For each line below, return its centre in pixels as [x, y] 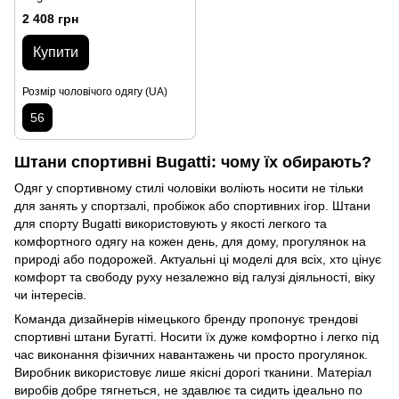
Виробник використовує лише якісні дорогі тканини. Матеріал [193, 372]
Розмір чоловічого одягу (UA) [95, 91]
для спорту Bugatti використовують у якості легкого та [171, 223]
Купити [56, 52]
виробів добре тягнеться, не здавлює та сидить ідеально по [188, 390]
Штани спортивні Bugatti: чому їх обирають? [193, 162]
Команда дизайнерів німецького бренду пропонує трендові [186, 318]
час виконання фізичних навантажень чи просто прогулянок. [191, 354]
